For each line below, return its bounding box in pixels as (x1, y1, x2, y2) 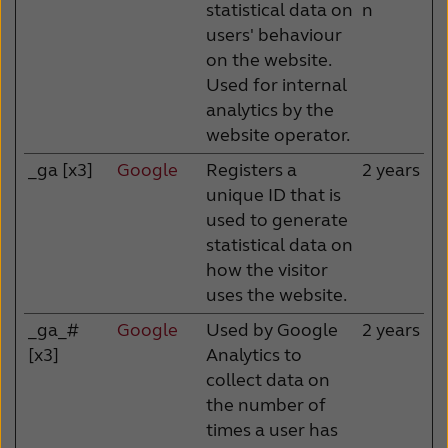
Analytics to (206, 343, 302, 366)
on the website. (206, 48, 332, 71)
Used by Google (206, 318, 338, 341)
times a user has (206, 418, 338, 441)
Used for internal (206, 73, 347, 96)
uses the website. (206, 283, 347, 306)
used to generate (206, 208, 348, 231)
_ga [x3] (28, 158, 93, 181)
